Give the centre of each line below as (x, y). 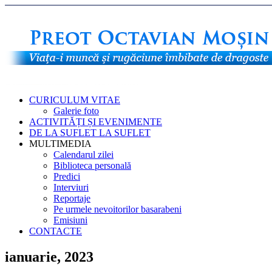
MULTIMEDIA (60, 144)
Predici (67, 176)
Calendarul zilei (83, 155)
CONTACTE (56, 231)
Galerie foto (76, 111)
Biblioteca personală (92, 165)
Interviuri (71, 187)
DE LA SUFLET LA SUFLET (90, 133)
